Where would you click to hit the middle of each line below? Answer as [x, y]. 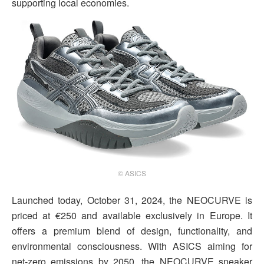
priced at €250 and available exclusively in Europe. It [132, 216]
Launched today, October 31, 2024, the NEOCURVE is [132, 200]
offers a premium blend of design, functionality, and [132, 231]
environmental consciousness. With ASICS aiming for [132, 246]
